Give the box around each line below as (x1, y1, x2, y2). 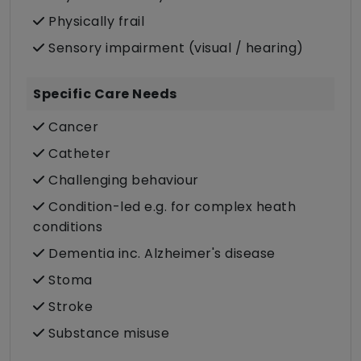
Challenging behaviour (44, 171, 199, 190)
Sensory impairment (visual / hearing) (44, 39, 304, 58)
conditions (33, 218, 102, 237)
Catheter (44, 144, 110, 164)
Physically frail (44, 12, 144, 31)
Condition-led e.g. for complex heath (44, 197, 296, 217)
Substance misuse (44, 324, 169, 343)
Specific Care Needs (33, 85, 177, 104)
